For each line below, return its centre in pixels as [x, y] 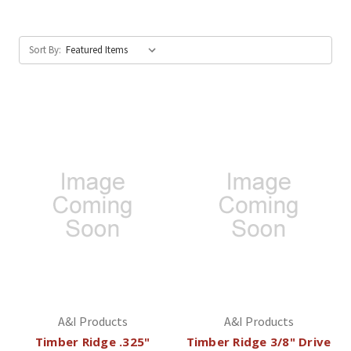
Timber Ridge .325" [92, 341]
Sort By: [45, 49]
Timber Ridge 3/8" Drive [259, 341]
